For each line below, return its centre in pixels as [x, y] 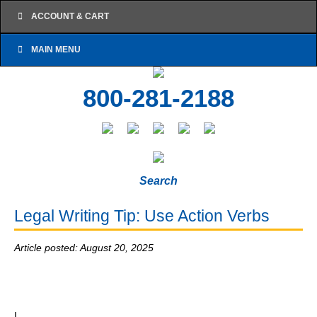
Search [158, 181]
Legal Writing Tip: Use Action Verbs [142, 216]
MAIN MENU [56, 50]
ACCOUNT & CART [70, 16]
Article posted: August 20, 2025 [84, 248]
